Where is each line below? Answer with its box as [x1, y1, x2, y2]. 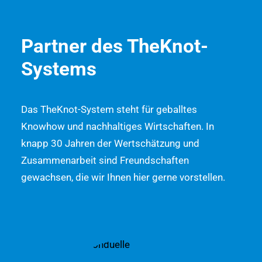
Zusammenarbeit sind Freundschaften [21, 154, 189, 166]
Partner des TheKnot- [21, 35, 208, 57]
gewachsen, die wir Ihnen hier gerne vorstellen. [21, 171, 225, 183]
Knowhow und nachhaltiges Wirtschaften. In [21, 120, 214, 132]
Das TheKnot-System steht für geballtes [21, 104, 197, 115]
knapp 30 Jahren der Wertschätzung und [21, 137, 199, 149]
